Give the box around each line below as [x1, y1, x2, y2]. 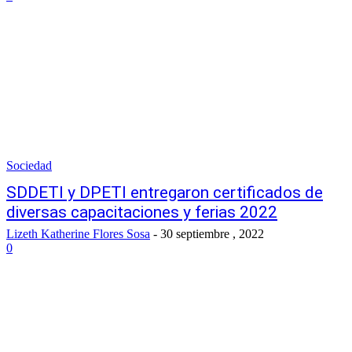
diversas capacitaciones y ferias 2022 [6, 203, 277, 222]
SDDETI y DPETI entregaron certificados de [6, 183, 323, 202]
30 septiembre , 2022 [160, 227, 264, 240]
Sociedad [6, 159, 52, 172]
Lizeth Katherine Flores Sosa [6, 227, 150, 240]
